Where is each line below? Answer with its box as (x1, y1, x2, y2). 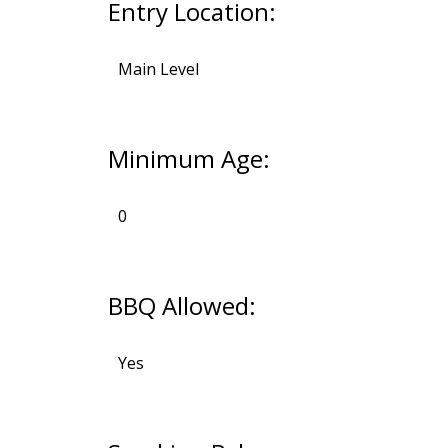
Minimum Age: (107, 142, 270, 176)
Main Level (117, 58, 199, 81)
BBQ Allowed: (107, 289, 256, 323)
